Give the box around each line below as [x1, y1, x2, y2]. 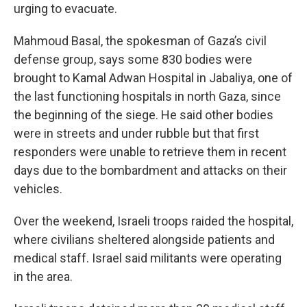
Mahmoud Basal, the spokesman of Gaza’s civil [14, 34, 267, 48]
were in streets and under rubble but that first [14, 126, 259, 140]
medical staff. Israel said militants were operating [14, 251, 282, 265]
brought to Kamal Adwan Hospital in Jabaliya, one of [14, 71, 293, 85]
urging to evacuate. [14, 1, 117, 16]
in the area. [14, 269, 73, 284]
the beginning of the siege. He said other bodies [14, 108, 273, 122]
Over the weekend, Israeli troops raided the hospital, [14, 214, 293, 228]
